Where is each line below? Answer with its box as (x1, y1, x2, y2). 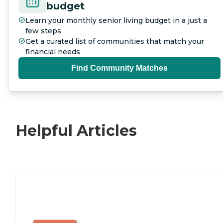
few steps (25, 26, 61, 35)
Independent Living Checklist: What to (32, 189, 216, 200)
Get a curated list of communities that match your (25, 36, 204, 46)
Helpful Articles (16, 121, 137, 140)
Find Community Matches (71, 63, 168, 72)
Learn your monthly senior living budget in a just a (25, 15, 207, 25)
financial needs (25, 47, 80, 56)
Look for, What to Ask (32, 202, 136, 214)
